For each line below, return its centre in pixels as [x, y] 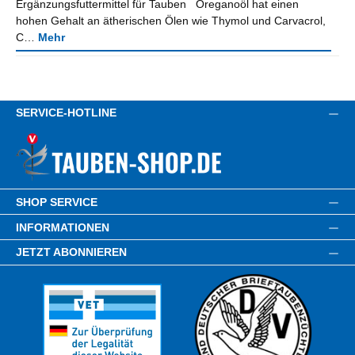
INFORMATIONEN [63, 227]
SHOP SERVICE [57, 202]
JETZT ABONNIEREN [71, 252]
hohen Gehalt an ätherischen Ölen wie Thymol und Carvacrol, [171, 21]
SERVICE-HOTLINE [66, 113]
